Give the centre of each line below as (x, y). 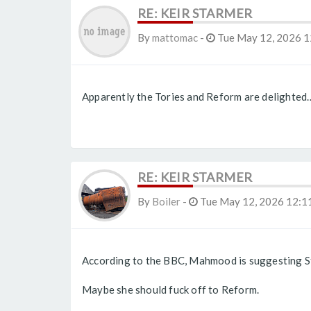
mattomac (175, 37)
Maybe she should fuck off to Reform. (171, 289)
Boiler (166, 201)
